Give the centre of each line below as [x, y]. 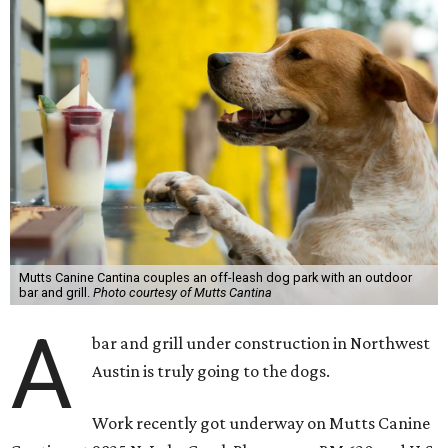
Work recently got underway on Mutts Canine [261, 423]
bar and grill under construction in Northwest [261, 343]
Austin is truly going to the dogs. [211, 371]
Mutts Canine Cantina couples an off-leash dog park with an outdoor [215, 277]
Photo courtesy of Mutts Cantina [182, 292]
